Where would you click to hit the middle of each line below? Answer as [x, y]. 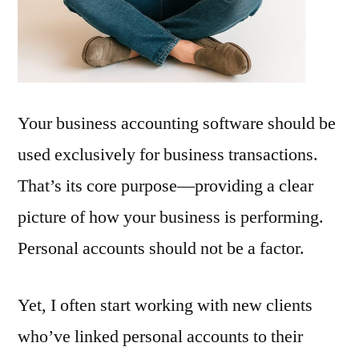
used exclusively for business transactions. [168, 155]
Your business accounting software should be [177, 124]
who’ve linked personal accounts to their [160, 337]
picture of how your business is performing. [171, 218]
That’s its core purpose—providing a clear [165, 186]
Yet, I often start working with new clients [165, 306]
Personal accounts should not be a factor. [161, 249]
